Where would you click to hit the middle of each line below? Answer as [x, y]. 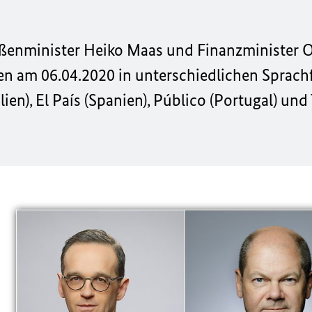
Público [181, 100]
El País [58, 100]
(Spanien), [117, 100]
